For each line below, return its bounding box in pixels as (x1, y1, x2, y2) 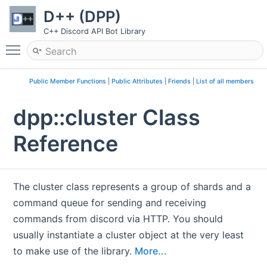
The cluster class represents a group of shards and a (13, 181, 252, 193)
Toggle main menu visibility (26, 39, 149, 51)
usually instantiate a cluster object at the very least (13, 229, 244, 241)
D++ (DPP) (44, 7, 121, 26)
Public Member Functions (29, 77, 106, 85)
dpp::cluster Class (13, 104, 201, 131)
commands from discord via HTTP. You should (13, 213, 223, 225)
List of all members (195, 77, 254, 85)
